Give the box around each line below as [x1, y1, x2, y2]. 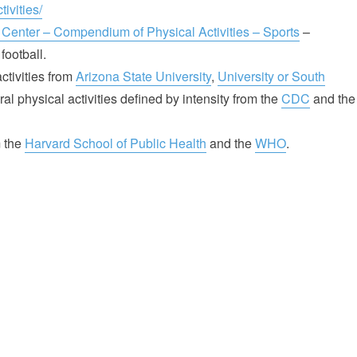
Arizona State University [76, 66, 211, 85]
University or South [218, 66, 325, 85]
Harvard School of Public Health [25, 133, 206, 152]
